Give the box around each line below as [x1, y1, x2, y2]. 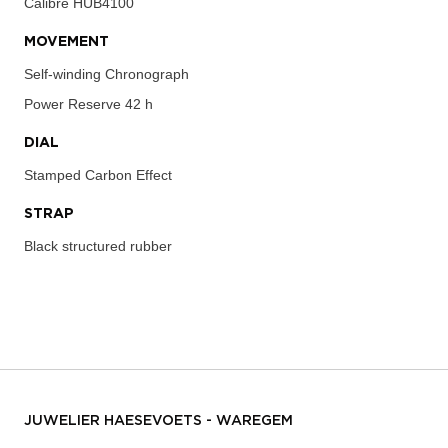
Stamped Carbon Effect [24, 166, 172, 183]
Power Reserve [24, 95, 121, 112]
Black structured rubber [24, 237, 172, 254]
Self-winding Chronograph [24, 65, 189, 82]
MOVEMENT [24, 34, 109, 49]
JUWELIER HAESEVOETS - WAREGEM [24, 413, 293, 428]
